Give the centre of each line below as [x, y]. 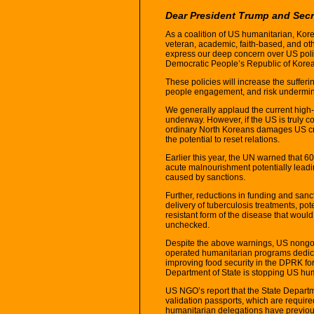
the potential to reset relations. [223, 139]
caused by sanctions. [205, 177]
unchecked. [187, 225]
